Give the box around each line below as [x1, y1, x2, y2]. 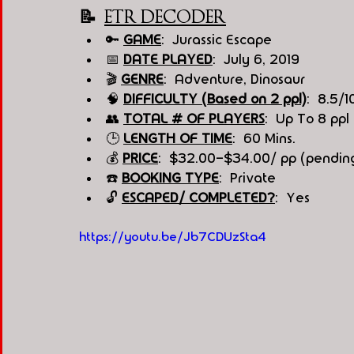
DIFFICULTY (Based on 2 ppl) [123, 92, 307, 106]
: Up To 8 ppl [265, 111, 349, 126]
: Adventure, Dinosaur [164, 72, 305, 86]
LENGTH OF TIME [123, 131, 232, 145]
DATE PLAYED [123, 52, 213, 66]
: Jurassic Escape [161, 32, 276, 47]
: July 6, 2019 [213, 52, 299, 66]
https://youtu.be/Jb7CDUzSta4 [79, 230, 266, 243]
